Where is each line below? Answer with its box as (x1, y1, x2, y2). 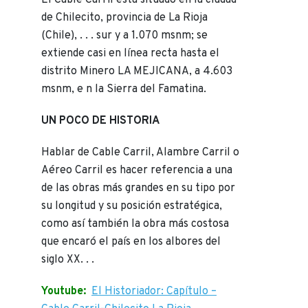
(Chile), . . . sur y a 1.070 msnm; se (41, 29, 208, 43)
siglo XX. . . (41, 253, 94, 267)
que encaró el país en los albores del (41, 235, 221, 250)
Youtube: (41, 285, 86, 299)
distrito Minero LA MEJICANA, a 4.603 (41, 65, 232, 79)
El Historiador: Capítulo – (91, 285, 217, 299)
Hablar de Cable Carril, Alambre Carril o (41, 146, 239, 160)
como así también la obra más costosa (41, 217, 229, 232)
